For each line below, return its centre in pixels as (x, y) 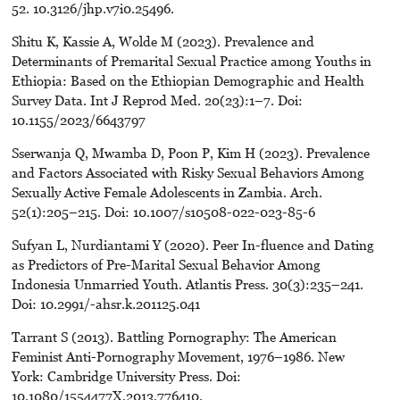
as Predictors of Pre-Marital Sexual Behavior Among (166, 265)
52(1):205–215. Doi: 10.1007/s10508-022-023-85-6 (163, 212)
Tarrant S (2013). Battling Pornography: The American (174, 337)
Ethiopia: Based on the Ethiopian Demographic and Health (187, 81)
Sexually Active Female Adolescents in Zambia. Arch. (167, 192)
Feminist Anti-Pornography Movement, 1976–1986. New (178, 357)
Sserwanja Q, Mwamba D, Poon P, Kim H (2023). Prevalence (190, 153)
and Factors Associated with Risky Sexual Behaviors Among (187, 173)
